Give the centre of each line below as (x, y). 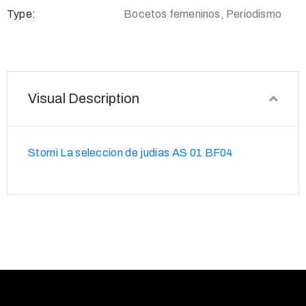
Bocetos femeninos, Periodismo (203, 14)
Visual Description (84, 98)
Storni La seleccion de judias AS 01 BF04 (131, 152)
